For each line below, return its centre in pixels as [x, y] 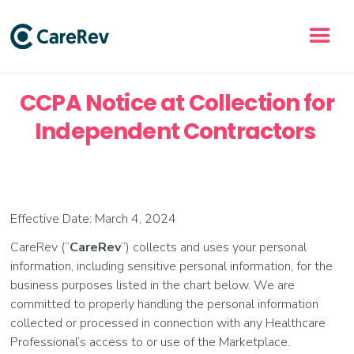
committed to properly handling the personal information [165, 304]
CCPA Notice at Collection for [177, 103]
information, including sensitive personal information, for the [172, 266]
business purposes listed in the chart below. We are [153, 285]
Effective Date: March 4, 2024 [94, 219]
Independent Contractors [177, 132]
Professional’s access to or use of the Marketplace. [151, 342]
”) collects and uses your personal [214, 247]
